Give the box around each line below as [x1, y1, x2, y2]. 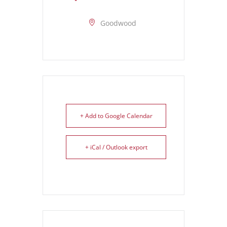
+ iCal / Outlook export [85, 142, 147, 152]
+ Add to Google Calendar [80, 111, 153, 120]
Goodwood [100, 18, 136, 28]
